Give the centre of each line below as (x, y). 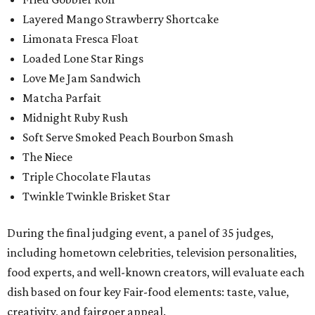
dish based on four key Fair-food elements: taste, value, (148, 292)
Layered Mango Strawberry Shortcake (121, 19)
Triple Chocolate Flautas (86, 176)
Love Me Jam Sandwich (82, 78)
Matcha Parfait (62, 98)
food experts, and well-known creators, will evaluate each (156, 272)
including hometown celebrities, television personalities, (152, 252)
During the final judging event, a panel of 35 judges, (140, 233)
